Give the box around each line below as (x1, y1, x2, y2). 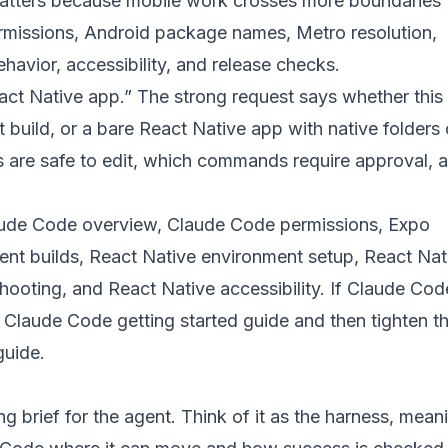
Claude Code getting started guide (4, 310, 289, 331)
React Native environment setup (89, 246, 354, 267)
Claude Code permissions (167, 214, 378, 235)
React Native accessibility (108, 278, 320, 299)
